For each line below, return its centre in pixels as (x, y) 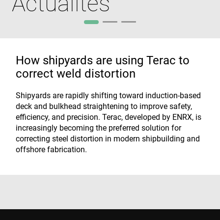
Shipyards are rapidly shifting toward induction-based (108, 96)
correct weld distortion (76, 74)
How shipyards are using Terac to (103, 60)
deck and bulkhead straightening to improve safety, (104, 106)
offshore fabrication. (51, 150)
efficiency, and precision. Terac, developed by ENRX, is (109, 117)
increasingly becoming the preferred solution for (98, 128)
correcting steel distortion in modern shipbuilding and (108, 139)
